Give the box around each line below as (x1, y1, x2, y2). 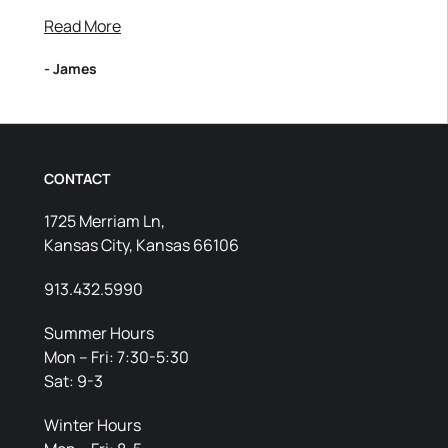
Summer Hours (44, 322, 154, 344)
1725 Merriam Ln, (44, 210, 165, 232)
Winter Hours (44, 414, 141, 436)
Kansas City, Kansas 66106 (44, 234, 239, 256)
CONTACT (44, 169, 110, 188)
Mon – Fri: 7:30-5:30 (44, 346, 189, 368)
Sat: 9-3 (44, 370, 103, 392)
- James (44, 59, 97, 78)
